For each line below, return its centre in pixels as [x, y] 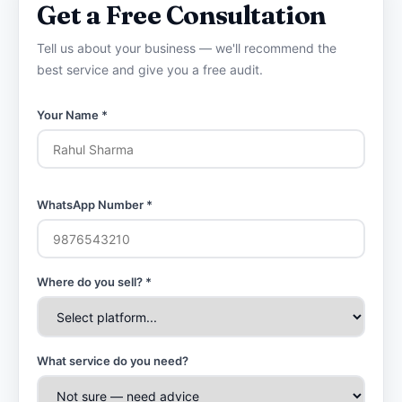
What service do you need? [113, 361]
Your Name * [72, 115]
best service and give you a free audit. [150, 70]
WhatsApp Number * [95, 205]
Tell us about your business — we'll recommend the [187, 48]
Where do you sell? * [94, 282]
